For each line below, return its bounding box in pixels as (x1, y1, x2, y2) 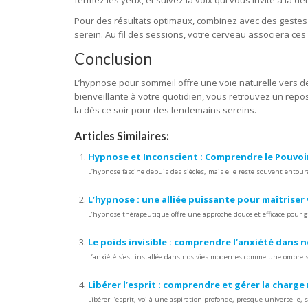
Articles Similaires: (74, 129, 169, 142)
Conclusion (74, 49, 152, 68)
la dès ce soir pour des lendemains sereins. (74, 104, 256, 116)
